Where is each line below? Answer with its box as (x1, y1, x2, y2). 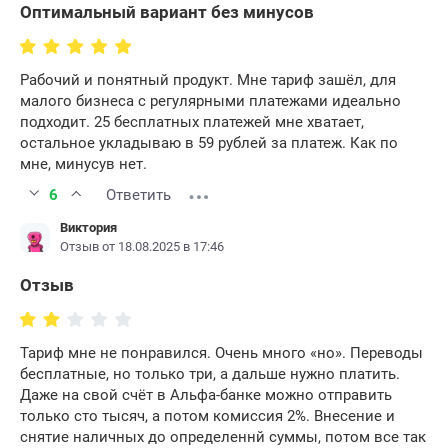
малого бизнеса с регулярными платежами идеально (20, 91, 401, 110)
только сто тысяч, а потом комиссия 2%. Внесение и (20, 406, 395, 425)
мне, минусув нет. (20, 154, 147, 173)
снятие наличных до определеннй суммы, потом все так (20, 427, 426, 446)
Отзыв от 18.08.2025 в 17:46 (60, 238, 224, 254)
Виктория (60, 219, 117, 235)
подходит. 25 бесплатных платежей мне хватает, (20, 112, 364, 131)
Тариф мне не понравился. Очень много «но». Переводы (20, 343, 423, 362)
